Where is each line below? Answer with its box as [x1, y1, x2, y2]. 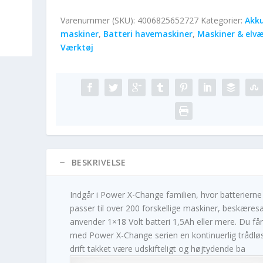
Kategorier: [200, 14, 245, 26]
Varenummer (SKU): [60, 14, 137, 26]
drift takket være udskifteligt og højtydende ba [69, 242, 245, 254]
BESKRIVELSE [71, 156, 126, 168]
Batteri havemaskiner [103, 28, 193, 39]
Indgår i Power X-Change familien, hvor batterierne [69, 188, 262, 200]
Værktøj [60, 41, 93, 53]
